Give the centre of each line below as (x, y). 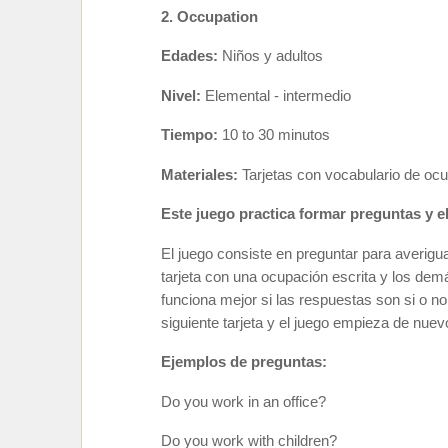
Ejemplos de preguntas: (244, 362)
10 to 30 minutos (276, 135)
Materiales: (201, 174)
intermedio (317, 95)
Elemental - (242, 95)
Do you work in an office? (243, 401)
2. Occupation (209, 16)
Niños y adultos (272, 56)
